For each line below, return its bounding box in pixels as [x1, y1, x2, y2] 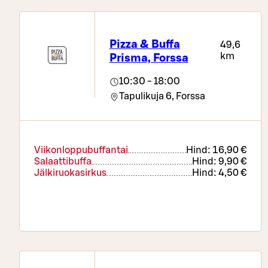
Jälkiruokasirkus [34, 168, 106, 178]
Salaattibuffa [34, 157, 92, 167]
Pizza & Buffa [109, 38, 180, 50]
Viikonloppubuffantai [34, 145, 128, 156]
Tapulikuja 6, [118, 92, 174, 102]
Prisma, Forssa [109, 52, 188, 64]
